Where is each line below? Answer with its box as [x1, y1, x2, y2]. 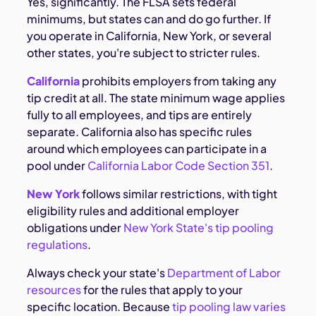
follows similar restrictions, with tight [80, 186, 278, 201]
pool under [27, 157, 86, 173]
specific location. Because [27, 298, 171, 314]
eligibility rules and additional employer [27, 202, 240, 218]
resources [27, 281, 82, 297]
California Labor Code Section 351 [85, 157, 270, 173]
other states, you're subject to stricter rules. [27, 44, 261, 60]
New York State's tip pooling [121, 219, 274, 235]
